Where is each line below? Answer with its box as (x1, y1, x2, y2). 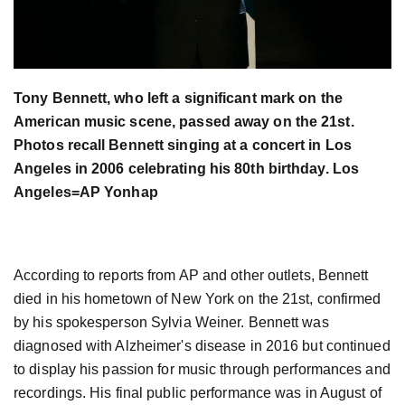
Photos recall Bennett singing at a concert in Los (14, 137, 352, 153)
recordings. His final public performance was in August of (14, 384, 381, 400)
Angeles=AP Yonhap (14, 184, 158, 200)
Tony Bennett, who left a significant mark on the (14, 89, 343, 106)
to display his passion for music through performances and (14, 361, 391, 377)
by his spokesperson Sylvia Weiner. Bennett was (14, 314, 329, 330)
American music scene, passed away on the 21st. (14, 113, 354, 129)
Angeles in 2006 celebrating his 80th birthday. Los (14, 160, 360, 176)
